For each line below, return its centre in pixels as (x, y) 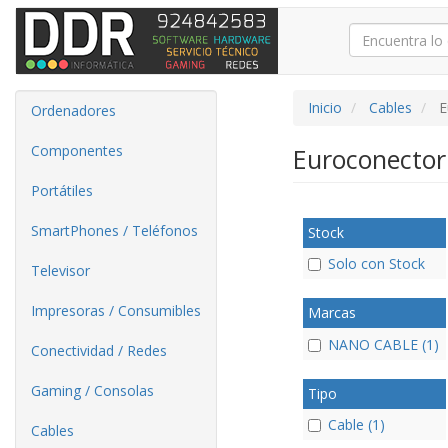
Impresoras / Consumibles (116, 310)
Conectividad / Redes (99, 350)
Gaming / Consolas (92, 390)
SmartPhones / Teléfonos (114, 230)
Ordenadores (73, 110)
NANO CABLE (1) (383, 344)
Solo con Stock (376, 264)
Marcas (331, 313)
